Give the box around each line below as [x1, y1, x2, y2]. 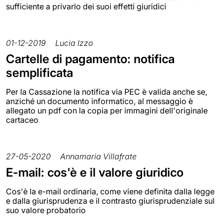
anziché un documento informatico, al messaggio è [6, 96, 193, 106]
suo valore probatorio [6, 205, 86, 215]
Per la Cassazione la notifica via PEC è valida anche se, [6, 86, 207, 97]
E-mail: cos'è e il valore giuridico [6, 165, 184, 180]
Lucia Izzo [55, 37, 93, 48]
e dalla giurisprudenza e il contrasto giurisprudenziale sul [6, 195, 215, 206]
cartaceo [6, 114, 38, 125]
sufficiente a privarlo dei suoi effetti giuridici [6, 1, 166, 11]
